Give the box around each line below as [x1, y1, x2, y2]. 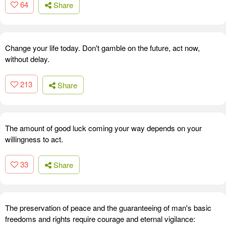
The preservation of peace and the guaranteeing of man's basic [5, 202, 211, 213]
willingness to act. [5, 133, 63, 144]
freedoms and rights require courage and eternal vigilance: [5, 213, 195, 224]
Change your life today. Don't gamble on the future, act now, [5, 42, 200, 53]
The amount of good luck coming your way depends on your [5, 122, 202, 133]
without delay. [5, 53, 49, 65]
